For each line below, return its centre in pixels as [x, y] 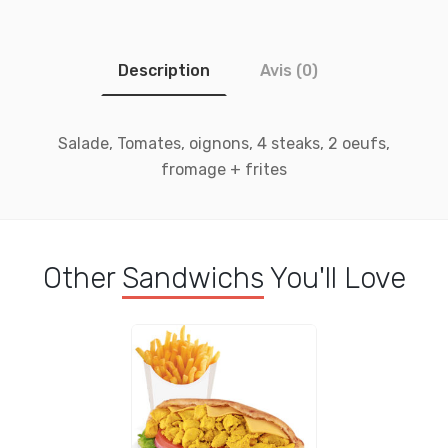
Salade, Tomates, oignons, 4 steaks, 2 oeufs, [224, 143]
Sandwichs [192, 278]
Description [164, 70]
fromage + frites [224, 169]
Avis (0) [289, 70]
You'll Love [334, 278]
